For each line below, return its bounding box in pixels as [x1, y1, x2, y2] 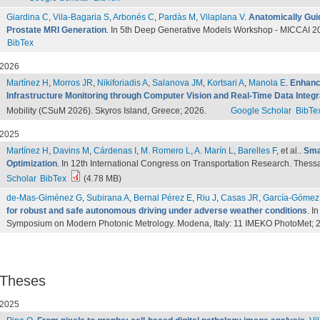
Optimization [6, 159, 57, 169]
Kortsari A [207, 78, 244, 88]
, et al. [276, 146, 299, 156]
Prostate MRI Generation [6, 25, 106, 35]
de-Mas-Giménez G [6, 193, 82, 203]
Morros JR [53, 78, 93, 88]
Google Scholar [231, 106, 292, 116]
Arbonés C [113, 12, 154, 22]
